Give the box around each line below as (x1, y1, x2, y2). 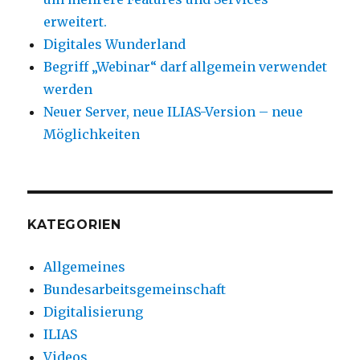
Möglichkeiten (43, 125, 141, 142)
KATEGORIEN (27, 216, 121, 232)
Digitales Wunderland (43, 35, 186, 52)
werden (43, 80, 93, 97)
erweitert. (43, 13, 108, 30)
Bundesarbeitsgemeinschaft (43, 280, 227, 297)
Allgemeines (43, 258, 126, 275)
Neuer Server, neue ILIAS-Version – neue (43, 103, 304, 120)
